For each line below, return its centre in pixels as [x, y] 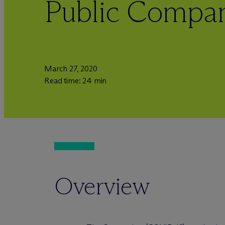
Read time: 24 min [76, 81]
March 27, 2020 [71, 69]
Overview [102, 186]
